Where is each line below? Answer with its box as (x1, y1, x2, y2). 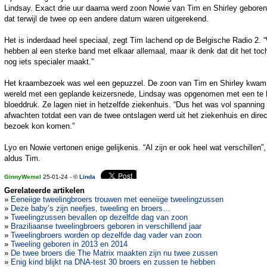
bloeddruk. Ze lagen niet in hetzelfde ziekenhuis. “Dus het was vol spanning (4, 100, 265, 110)
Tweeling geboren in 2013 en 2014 (11, 240, 128, 249)
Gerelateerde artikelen (4, 186, 85, 195)
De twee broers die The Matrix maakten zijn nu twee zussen (11, 249, 218, 258)
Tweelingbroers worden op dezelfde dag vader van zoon (11, 231, 201, 240)
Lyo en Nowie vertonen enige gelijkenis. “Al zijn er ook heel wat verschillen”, (4, 143, 266, 153)
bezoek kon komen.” (4, 122, 74, 131)
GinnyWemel (4, 173, 41, 181)
